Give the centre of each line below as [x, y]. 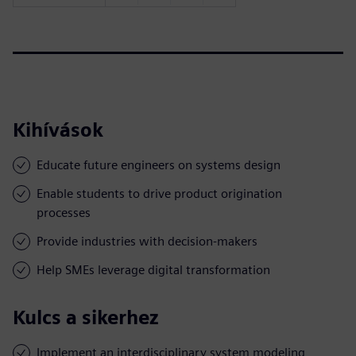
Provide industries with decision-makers [147, 241]
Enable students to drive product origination [159, 193]
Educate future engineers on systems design [159, 164]
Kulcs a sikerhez [86, 317]
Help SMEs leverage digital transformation [153, 269]
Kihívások [58, 130]
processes [64, 212]
